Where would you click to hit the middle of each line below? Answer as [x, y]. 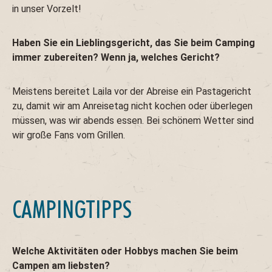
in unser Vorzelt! [47, 9]
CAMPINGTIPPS [72, 209]
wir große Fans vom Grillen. [69, 135]
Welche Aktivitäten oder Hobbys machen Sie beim [125, 251]
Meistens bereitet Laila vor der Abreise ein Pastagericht [132, 92]
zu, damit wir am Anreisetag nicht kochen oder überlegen [132, 106]
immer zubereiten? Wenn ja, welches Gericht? [116, 58]
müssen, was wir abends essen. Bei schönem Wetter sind [133, 121]
